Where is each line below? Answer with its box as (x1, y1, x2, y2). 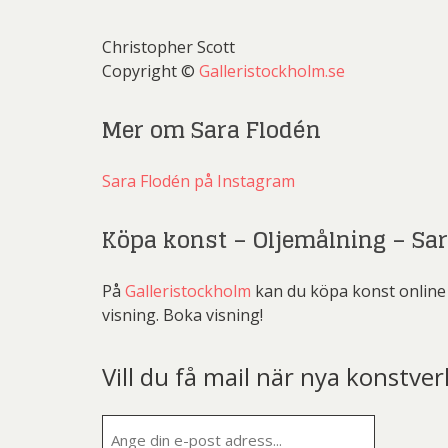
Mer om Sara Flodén (102, 110, 321, 150)
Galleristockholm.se (199, 60, 345, 82)
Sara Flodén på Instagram (102, 170, 295, 192)
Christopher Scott (102, 36, 235, 58)
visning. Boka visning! (102, 304, 263, 326)
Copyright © (102, 60, 199, 82)
